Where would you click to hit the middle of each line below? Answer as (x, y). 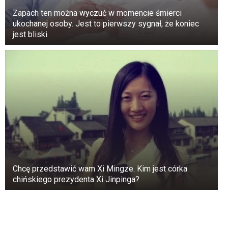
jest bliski (30, 34)
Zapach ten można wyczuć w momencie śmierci (97, 13)
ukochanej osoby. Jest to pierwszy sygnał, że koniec (106, 23)
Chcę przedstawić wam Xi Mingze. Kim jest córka (100, 168)
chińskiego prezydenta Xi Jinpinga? (76, 179)
